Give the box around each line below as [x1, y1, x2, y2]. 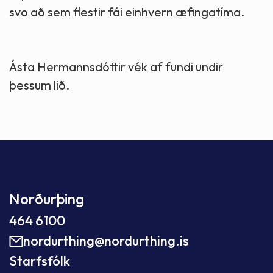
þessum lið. [9, 77, 69, 93]
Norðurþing [9, 190, 84, 208]
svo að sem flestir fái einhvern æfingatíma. [9, 4, 244, 20]
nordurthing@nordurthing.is [23, 232, 189, 250]
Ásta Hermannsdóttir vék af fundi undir [9, 59, 223, 75]
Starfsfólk [9, 252, 70, 270]
